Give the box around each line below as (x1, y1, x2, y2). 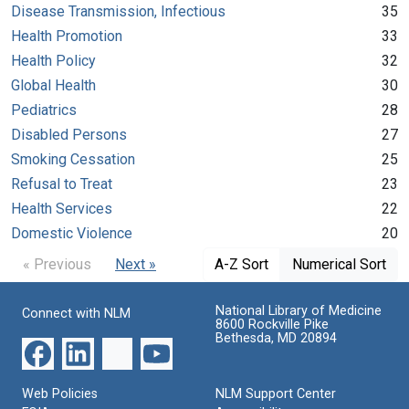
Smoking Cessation (11, 150, 135, 168)
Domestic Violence (11, 224, 132, 242)
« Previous (23, 255, 91, 273)
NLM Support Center (215, 385, 336, 402)
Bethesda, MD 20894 (215, 330, 337, 346)
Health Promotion (11, 26, 122, 45)
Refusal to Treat (11, 174, 112, 193)
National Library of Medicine (215, 302, 382, 319)
